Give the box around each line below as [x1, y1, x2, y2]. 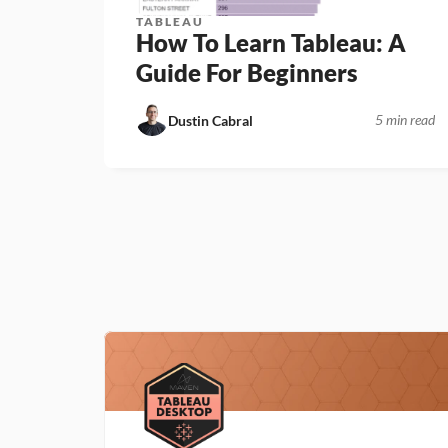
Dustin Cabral [168, 111, 254, 129]
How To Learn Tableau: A [136, 28, 407, 57]
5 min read [374, 111, 435, 128]
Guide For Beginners [136, 58, 359, 87]
